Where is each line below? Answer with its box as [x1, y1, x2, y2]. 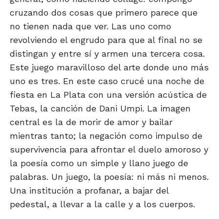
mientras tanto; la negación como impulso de [10, 131, 202, 141]
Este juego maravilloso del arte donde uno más [10, 62, 209, 73]
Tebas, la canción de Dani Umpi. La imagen [10, 103, 191, 114]
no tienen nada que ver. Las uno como [10, 21, 171, 32]
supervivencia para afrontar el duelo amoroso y [10, 144, 208, 155]
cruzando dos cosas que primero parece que [10, 7, 197, 18]
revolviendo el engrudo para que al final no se [10, 35, 202, 45]
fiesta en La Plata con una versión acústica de [10, 89, 207, 100]
